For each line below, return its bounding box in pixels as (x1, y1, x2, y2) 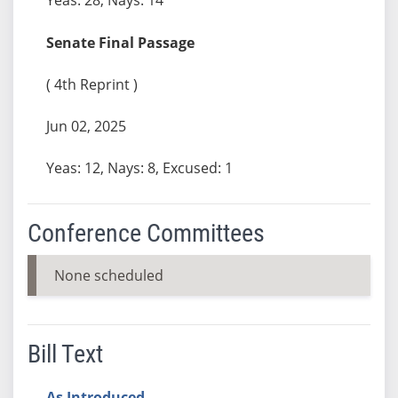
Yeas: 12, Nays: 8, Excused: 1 (45, 157, 233, 178)
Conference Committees (27, 218, 265, 248)
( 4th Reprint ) (45, 74, 138, 94)
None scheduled (53, 265, 163, 285)
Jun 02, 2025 (45, 115, 126, 136)
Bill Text (27, 338, 103, 369)
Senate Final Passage (45, 32, 195, 52)
